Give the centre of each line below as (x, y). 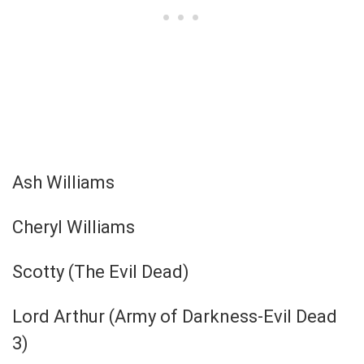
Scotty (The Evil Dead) (101, 271)
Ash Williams (63, 182)
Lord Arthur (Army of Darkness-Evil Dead (175, 316)
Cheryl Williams (74, 227)
